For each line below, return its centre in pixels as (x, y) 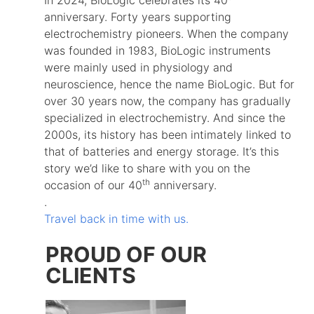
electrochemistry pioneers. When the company (166, 33)
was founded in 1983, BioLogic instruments (157, 50)
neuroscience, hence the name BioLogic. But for (169, 84)
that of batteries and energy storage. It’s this (161, 151)
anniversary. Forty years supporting (137, 16)
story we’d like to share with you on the (147, 168)
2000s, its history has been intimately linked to (167, 134)
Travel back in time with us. (116, 218)
